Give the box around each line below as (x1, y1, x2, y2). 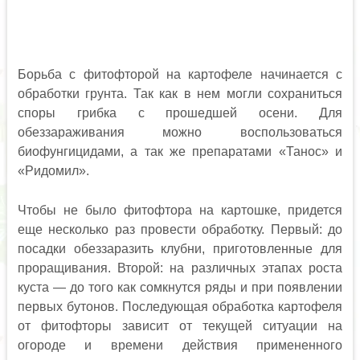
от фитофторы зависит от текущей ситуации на (17, 318, 343, 333)
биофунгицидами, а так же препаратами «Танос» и (17, 144, 343, 158)
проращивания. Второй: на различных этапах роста (17, 260, 343, 275)
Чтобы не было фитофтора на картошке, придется (17, 202, 343, 217)
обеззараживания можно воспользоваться (17, 125, 343, 139)
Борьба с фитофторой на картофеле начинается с (17, 67, 343, 81)
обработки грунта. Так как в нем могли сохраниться (17, 86, 343, 100)
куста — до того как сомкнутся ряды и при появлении (17, 280, 343, 294)
